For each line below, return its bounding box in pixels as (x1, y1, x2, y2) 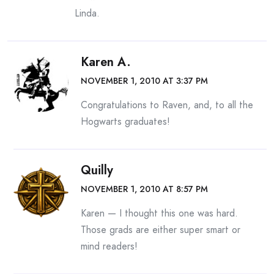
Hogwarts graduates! (81, 114, 170, 129)
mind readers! (81, 239, 138, 254)
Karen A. (81, 53, 131, 72)
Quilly (81, 161, 113, 180)
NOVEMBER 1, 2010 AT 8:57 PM (81, 183, 208, 196)
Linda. (75, 6, 100, 21)
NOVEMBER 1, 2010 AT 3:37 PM (81, 75, 208, 87)
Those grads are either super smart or (81, 223, 240, 237)
